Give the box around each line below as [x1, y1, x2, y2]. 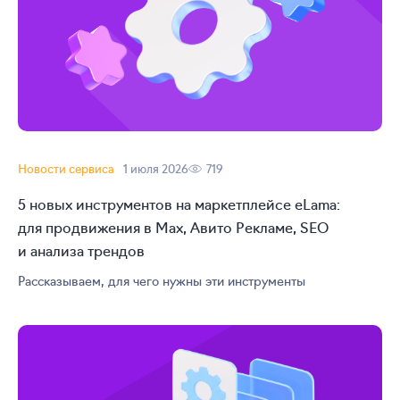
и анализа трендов [18, 239, 145, 260]
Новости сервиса [18, 159, 114, 177]
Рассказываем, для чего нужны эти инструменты [18, 271, 305, 289]
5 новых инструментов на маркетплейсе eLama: [18, 193, 340, 213]
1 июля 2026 [123, 159, 188, 177]
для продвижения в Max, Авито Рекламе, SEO [18, 216, 329, 237]
